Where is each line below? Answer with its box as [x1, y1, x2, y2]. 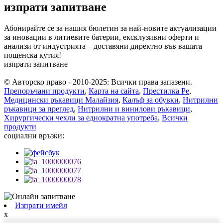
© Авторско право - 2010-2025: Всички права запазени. [4, 78, 192, 87]
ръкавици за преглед [4, 105, 74, 113]
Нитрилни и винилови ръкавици [78, 105, 190, 113]
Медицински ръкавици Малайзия [4, 96, 118, 105]
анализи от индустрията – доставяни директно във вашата [4, 42, 202, 51]
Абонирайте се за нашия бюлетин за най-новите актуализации [4, 24, 217, 33]
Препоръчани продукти [4, 87, 85, 96]
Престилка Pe [143, 87, 189, 96]
